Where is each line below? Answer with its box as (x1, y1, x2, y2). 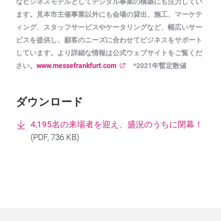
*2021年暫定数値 (126, 62, 186, 70)
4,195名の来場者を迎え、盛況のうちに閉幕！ (31, 120, 203, 130)
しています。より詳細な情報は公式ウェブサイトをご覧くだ (16, 49, 202, 57)
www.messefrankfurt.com (37, 62, 116, 70)
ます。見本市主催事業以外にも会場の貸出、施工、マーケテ (16, 10, 202, 19)
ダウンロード (16, 96, 83, 109)
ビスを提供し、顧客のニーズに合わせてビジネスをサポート (16, 36, 202, 44)
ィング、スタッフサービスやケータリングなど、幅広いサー (16, 23, 202, 32)
